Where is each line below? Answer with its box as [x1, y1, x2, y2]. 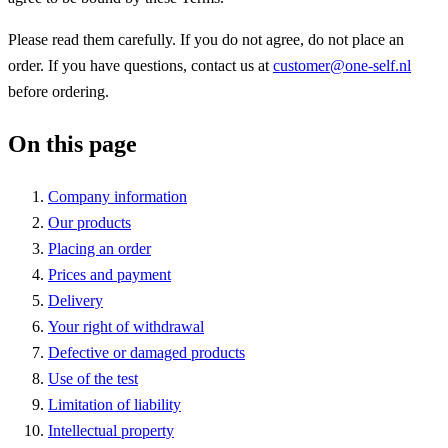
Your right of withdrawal [48, 317, 204, 335]
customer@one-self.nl [273, 56, 411, 74]
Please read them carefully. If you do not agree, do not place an [8, 30, 404, 48]
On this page [8, 130, 137, 157]
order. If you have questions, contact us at [8, 56, 273, 74]
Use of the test [48, 369, 138, 387]
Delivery [48, 291, 103, 309]
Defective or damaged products [48, 343, 245, 361]
